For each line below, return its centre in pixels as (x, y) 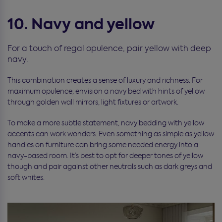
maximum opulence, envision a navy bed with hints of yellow (106, 91)
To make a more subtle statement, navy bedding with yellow (106, 123)
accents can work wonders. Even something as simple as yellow (111, 134)
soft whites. (26, 178)
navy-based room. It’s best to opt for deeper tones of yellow (105, 156)
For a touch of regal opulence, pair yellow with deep (109, 49)
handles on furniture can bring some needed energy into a (103, 145)
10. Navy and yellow (81, 25)
